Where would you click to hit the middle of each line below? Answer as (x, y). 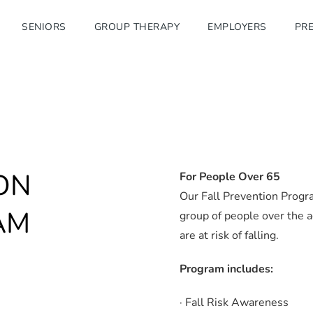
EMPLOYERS (237, 27)
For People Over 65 (230, 176)
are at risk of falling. (229, 235)
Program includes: (226, 269)
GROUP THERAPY (137, 27)
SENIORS (44, 27)
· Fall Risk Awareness (234, 302)
